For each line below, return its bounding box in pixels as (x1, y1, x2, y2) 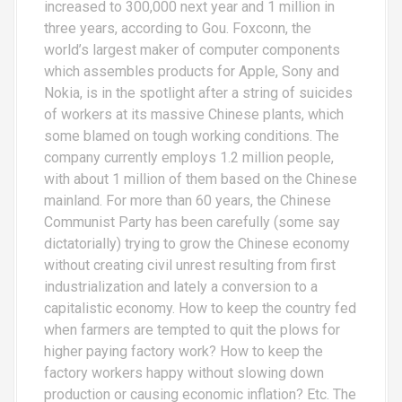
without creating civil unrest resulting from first (44, 256, 336, 274)
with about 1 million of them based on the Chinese (44, 170, 357, 188)
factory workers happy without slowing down (44, 363, 324, 381)
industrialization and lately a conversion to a (44, 277, 318, 295)
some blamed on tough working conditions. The (44, 127, 339, 144)
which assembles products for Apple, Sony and (44, 62, 339, 80)
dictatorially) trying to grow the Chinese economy (44, 234, 350, 252)
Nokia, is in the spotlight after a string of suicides (44, 83, 353, 101)
